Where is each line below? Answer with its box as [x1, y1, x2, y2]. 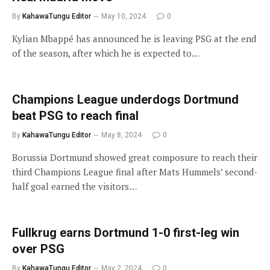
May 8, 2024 [101, 130, 142, 139]
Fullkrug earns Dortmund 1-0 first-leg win [12, 225, 239, 240]
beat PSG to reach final [12, 108, 139, 123]
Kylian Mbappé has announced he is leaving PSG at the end [12, 32, 256, 45]
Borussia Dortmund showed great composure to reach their [12, 151, 257, 163]
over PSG [12, 241, 64, 256]
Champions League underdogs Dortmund [12, 92, 239, 107]
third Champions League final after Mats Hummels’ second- [12, 165, 257, 178]
